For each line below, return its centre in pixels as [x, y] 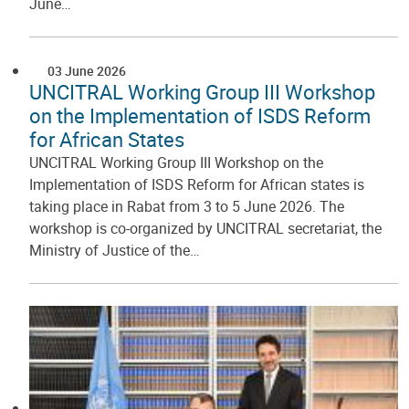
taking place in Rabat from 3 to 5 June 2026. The [187, 206]
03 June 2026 [87, 70]
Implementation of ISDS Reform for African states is [197, 184]
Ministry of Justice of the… [115, 250]
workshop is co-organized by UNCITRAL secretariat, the [205, 228]
